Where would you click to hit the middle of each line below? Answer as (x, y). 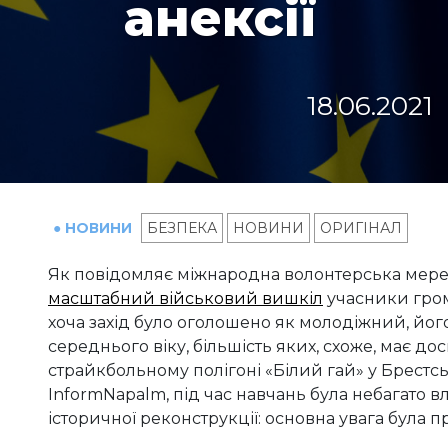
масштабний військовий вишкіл (185, 299)
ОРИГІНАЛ (361, 228)
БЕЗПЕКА (182, 228)
